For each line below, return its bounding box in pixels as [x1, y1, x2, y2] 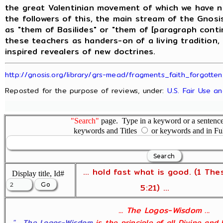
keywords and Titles [73, 126, 139, 135]
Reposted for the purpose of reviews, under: [5, 84, 167, 96]
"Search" [70, 116, 99, 125]
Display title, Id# [6, 169, 64, 178]
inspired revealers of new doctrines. [5, 45, 156, 58]
